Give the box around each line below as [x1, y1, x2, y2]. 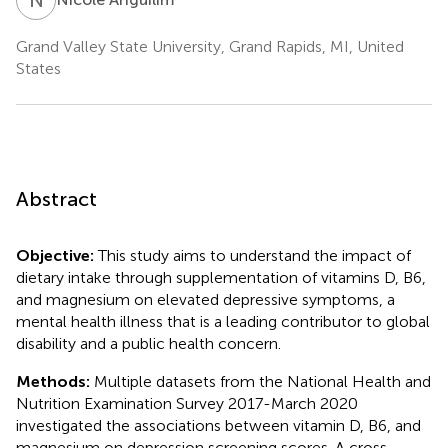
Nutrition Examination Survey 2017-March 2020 [16, 393, 358, 413]
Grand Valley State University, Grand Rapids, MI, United [16, 36, 404, 56]
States [16, 58, 61, 78]
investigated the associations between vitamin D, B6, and [16, 415, 421, 435]
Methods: [16, 371, 94, 391]
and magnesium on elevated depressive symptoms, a [16, 289, 395, 309]
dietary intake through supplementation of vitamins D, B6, [16, 267, 426, 287]
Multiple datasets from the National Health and [94, 371, 431, 391]
